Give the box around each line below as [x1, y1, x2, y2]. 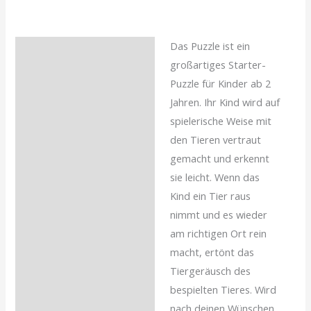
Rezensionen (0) [24, 121, 102, 135]
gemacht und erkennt [170, 151, 270, 165]
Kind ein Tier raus [170, 188, 251, 203]
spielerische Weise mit [170, 113, 272, 128]
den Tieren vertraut [170, 132, 262, 146]
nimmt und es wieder [170, 207, 268, 221]
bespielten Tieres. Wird [170, 282, 277, 296]
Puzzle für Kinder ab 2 [170, 76, 271, 90]
